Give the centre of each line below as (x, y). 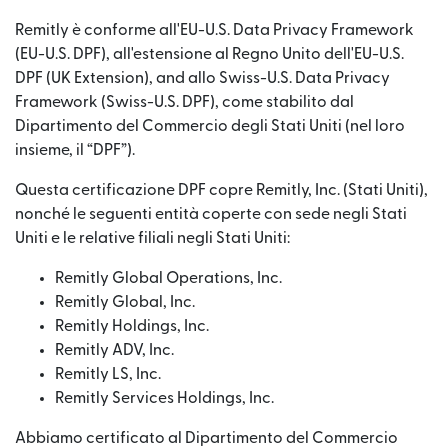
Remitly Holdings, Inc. (132, 326)
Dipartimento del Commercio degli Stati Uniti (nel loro (210, 126)
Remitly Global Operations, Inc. (168, 278)
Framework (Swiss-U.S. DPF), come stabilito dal (184, 102)
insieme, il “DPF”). (75, 150)
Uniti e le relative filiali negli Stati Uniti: (152, 238)
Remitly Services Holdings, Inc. (164, 398)
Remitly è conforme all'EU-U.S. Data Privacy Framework (214, 30)
